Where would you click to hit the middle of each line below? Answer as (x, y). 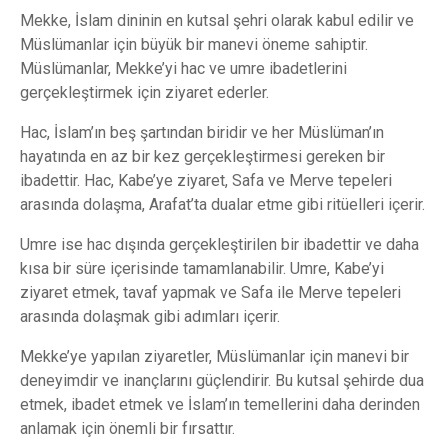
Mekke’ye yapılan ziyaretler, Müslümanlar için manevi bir (214, 356)
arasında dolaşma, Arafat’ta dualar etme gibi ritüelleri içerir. (222, 204)
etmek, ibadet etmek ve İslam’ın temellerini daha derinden (220, 404)
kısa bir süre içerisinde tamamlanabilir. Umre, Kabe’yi (202, 268)
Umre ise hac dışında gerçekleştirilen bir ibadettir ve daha (219, 244)
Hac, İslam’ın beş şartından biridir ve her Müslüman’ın (202, 132)
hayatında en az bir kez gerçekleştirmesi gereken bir (202, 156)
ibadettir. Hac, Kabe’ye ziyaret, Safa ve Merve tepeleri (206, 180)
